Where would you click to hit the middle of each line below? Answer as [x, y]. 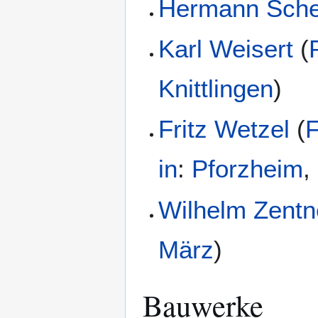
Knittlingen [216, 88]
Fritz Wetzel [224, 129]
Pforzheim [248, 169]
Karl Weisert [226, 48]
